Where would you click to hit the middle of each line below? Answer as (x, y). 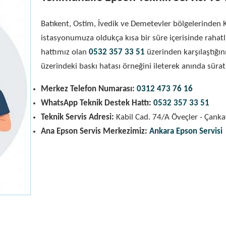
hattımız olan (65, 52)
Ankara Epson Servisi (186, 131)
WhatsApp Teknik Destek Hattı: (96, 103)
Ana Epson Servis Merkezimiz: (94, 131)
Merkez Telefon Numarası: (88, 89)
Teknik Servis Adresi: (77, 117)
